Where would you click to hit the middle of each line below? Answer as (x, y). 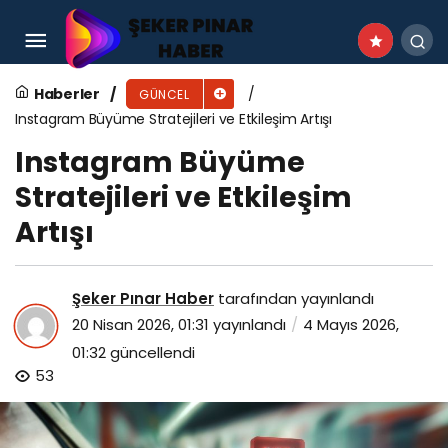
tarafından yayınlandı (294, 298)
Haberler (66, 93)
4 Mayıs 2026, (351, 324)
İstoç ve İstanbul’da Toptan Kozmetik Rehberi (217, 27)
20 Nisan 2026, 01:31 (140, 324)
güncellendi (150, 352)
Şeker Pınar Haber (143, 298)
